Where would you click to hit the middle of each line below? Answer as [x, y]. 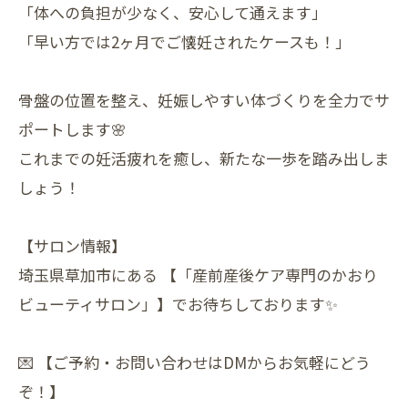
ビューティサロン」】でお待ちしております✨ [178, 304]
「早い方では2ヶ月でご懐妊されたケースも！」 [184, 41]
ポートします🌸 [72, 129]
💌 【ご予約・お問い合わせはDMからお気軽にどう [194, 362]
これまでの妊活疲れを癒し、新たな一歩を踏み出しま [204, 158]
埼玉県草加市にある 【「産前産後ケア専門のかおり [198, 275]
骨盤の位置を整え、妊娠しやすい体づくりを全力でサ [204, 100]
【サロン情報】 [72, 245]
